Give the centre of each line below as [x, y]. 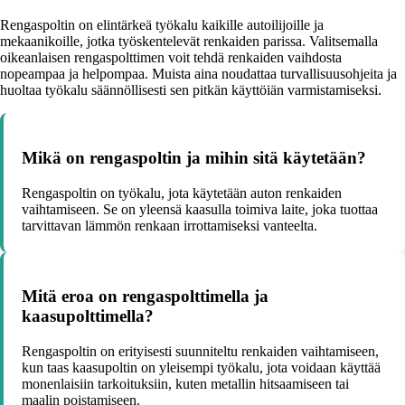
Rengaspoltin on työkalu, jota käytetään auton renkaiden [182, 193]
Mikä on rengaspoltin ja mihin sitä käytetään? [194, 157]
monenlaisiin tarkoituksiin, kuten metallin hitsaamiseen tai [185, 383]
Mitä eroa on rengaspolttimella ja [145, 297]
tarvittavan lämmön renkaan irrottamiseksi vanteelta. [170, 225]
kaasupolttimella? [88, 316]
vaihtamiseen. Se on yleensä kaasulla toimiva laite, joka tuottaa [200, 209]
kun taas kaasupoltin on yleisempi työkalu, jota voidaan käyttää [201, 367]
